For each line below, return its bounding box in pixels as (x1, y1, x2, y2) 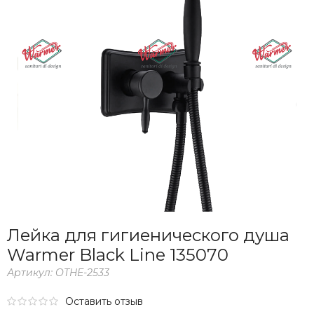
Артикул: (7, 266, 55, 280)
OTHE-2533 (55, 266, 109, 280)
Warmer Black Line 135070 (7, 245, 228, 266)
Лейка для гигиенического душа (7, 225, 289, 246)
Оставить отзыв (65, 295, 143, 308)
